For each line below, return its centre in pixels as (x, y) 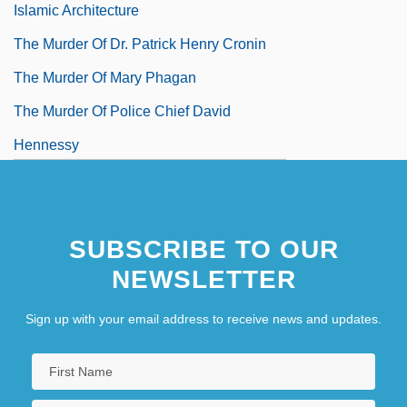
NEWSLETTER (203, 279)
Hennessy (46, 144)
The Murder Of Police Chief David (122, 111)
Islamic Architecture (76, 10)
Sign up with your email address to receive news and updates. (203, 318)
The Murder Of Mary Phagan (105, 77)
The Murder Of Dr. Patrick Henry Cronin (140, 44)
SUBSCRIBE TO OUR (203, 249)
